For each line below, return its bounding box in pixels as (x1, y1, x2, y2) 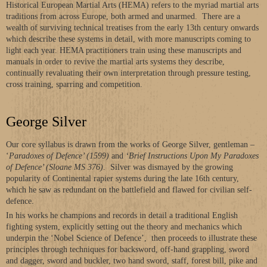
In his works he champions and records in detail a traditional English (6, 211, 238, 220)
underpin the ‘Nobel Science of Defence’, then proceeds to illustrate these (6, 234, 257, 243)
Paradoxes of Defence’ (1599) (9, 151, 109, 160)
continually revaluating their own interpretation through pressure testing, (6, 69, 251, 77)
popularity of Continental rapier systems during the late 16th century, (6, 174, 239, 183)
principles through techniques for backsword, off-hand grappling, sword (6, 245, 249, 254)
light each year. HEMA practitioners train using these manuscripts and (6, 46, 241, 55)
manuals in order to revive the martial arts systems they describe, (6, 57, 225, 66)
